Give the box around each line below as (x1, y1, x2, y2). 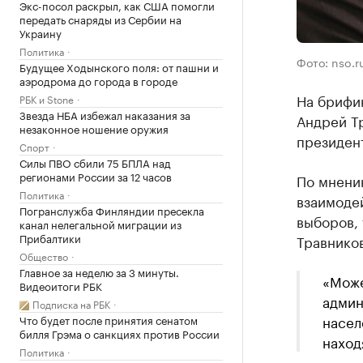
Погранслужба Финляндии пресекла (19, 202, 204, 218)
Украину (19, 24, 62, 41)
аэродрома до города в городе (19, 72, 177, 88)
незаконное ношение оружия (19, 120, 169, 136)
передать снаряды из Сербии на (19, 11, 181, 27)
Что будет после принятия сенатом (19, 311, 198, 327)
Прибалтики (19, 229, 81, 246)
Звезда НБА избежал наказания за (19, 106, 190, 122)
